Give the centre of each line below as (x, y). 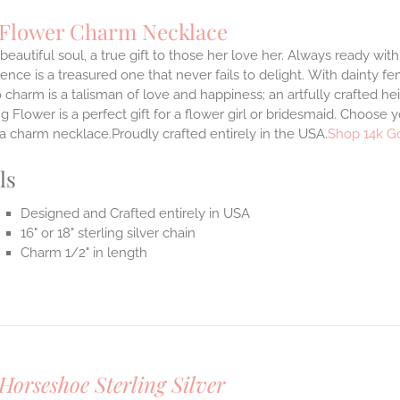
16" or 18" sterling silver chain (108, 233)
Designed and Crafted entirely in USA (136, 214)
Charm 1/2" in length (84, 253)
